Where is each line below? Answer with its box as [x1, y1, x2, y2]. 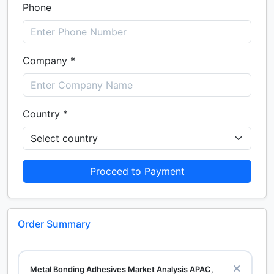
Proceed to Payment [89, 165, 185, 177]
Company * [23, 54, 75, 67]
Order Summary [18, 218, 91, 230]
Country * [23, 108, 68, 120]
